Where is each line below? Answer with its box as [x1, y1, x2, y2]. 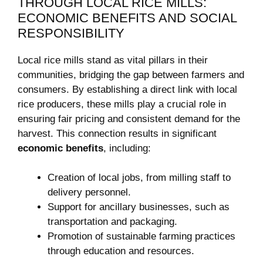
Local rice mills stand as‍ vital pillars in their [18, 54, 208, 66]
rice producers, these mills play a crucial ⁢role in [18, 98, 226, 110]
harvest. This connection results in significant [18, 127, 217, 139]
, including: [103, 142, 151, 154]
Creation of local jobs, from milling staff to [48, 172, 231, 184]
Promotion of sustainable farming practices [48, 231, 235, 242]
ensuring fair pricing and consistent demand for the [18, 113, 240, 124]
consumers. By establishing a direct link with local [18, 83, 237, 95]
